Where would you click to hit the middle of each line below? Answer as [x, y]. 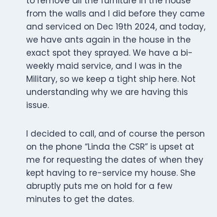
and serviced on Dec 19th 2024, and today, [116, 27]
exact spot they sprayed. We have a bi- [109, 53]
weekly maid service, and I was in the [104, 66]
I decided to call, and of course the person [116, 134]
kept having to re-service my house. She [111, 173]
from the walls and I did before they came [116, 14]
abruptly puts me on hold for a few [99, 186]
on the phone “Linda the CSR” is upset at [110, 147]
